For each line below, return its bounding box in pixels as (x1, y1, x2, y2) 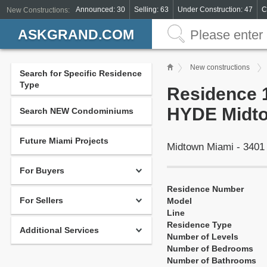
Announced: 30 (76, 5, 125, 14)
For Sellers (20, 195, 63, 205)
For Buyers (20, 166, 64, 175)
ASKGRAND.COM (18, 27, 134, 42)
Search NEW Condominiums (20, 106, 133, 116)
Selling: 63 (134, 5, 169, 14)
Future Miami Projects (20, 136, 108, 145)
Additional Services (20, 225, 99, 235)
